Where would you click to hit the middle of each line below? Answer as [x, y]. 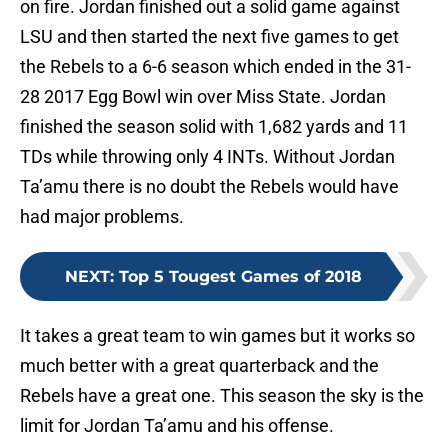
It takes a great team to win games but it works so [217, 336]
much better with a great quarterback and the [199, 366]
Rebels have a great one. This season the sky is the [222, 396]
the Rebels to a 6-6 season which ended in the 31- [215, 67]
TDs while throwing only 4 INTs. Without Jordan [207, 157]
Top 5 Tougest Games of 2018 [240, 277]
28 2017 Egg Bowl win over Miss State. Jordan [203, 97]
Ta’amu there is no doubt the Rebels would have [209, 187]
